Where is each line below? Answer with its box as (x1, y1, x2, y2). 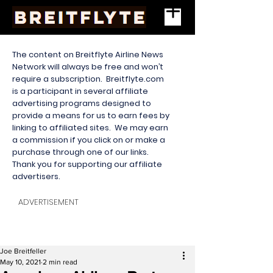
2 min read (43, 258, 77, 266)
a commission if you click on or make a (12, 134, 165, 146)
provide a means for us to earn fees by (12, 110, 169, 121)
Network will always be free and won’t (12, 61, 163, 73)
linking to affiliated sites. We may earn (12, 122, 168, 133)
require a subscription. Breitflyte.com (12, 73, 164, 85)
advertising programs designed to (12, 97, 151, 109)
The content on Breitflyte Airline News (12, 49, 163, 60)
